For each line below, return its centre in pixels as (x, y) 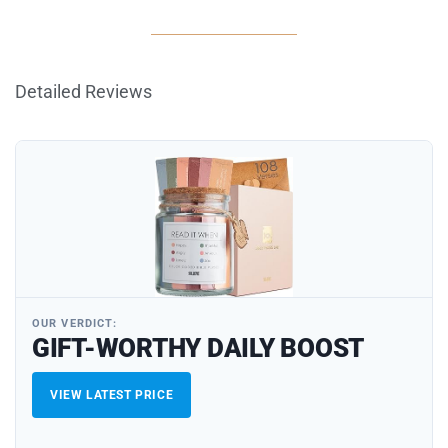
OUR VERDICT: (75, 323)
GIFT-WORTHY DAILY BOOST (198, 347)
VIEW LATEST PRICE (112, 394)
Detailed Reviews (83, 91)
